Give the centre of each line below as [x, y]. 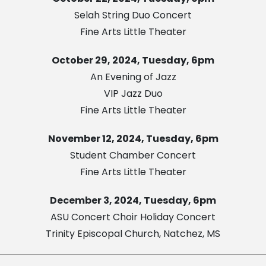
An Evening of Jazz [133, 77]
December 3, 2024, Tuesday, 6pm [133, 200]
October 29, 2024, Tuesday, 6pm [133, 60]
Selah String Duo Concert [133, 15]
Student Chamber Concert [133, 155]
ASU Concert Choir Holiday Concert [133, 217]
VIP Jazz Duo [133, 93]
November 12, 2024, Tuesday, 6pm [133, 138]
